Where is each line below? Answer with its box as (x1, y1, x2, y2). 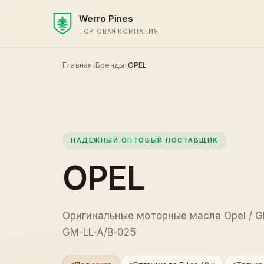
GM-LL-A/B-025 (62, 226, 136, 238)
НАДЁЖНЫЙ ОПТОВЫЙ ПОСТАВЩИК (71, 136, 219, 144)
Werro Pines (79, 12, 133, 24)
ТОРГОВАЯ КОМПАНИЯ (79, 27, 159, 35)
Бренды (95, 61, 125, 70)
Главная (62, 61, 93, 70)
